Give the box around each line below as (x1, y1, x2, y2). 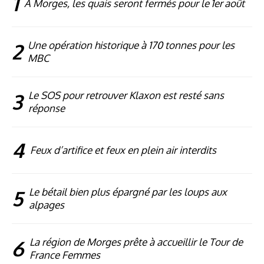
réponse (28, 102, 65, 115)
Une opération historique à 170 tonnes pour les (28, 39, 235, 52)
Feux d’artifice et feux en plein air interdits (30, 144, 216, 157)
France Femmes (29, 249, 100, 262)
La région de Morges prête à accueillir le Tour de (29, 236, 243, 249)
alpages (29, 199, 64, 212)
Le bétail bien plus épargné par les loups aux (29, 186, 227, 199)
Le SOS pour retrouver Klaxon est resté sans (28, 89, 224, 102)
